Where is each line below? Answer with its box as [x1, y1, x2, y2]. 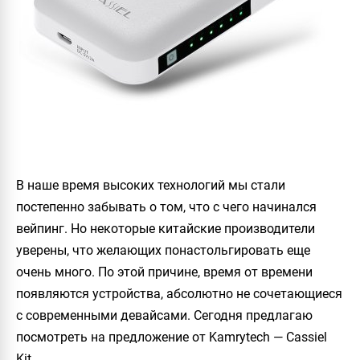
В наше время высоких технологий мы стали [16, 178, 285, 193]
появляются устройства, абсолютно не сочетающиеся [16, 286, 342, 301]
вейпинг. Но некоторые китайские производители [16, 221, 315, 236]
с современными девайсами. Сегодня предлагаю [16, 308, 313, 323]
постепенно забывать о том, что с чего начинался [16, 199, 317, 215]
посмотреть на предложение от [16, 329, 209, 345]
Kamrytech [209, 329, 270, 345]
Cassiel [286, 329, 327, 345]
